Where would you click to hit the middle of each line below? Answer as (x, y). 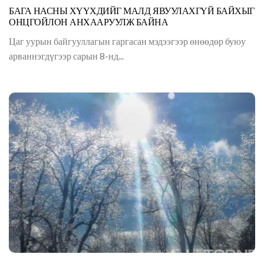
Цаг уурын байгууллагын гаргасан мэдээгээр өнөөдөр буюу (127, 41)
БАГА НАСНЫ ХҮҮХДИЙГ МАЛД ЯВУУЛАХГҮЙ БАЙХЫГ (132, 11)
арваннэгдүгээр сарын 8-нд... (66, 56)
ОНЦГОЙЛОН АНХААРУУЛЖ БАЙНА (89, 22)
